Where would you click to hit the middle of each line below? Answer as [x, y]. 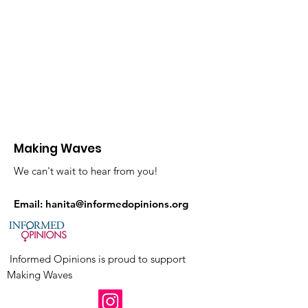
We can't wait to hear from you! [86, 171]
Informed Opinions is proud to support [96, 259]
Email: [30, 204]
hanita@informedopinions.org [117, 204]
